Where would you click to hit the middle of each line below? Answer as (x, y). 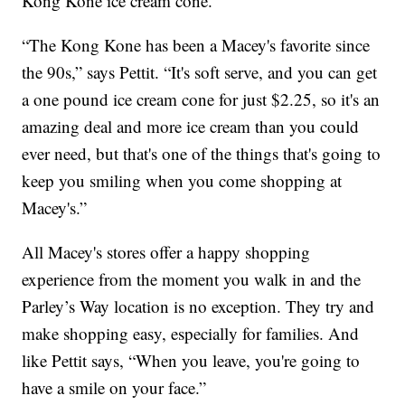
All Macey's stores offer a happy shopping (166, 252)
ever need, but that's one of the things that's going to (202, 154)
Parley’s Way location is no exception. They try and (198, 306)
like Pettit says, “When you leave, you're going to (191, 361)
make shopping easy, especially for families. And (191, 334)
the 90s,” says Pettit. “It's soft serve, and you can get (200, 72)
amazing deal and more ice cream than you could (191, 127)
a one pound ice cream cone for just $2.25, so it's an (201, 99)
